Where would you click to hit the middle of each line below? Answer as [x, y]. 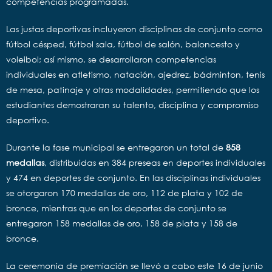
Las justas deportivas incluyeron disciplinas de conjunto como [134, 29]
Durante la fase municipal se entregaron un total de [116, 147]
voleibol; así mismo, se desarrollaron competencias [111, 59]
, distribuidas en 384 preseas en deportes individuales [155, 162]
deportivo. [28, 120]
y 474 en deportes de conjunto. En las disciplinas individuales [133, 177]
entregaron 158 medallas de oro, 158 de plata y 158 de [122, 223]
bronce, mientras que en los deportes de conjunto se [116, 208]
